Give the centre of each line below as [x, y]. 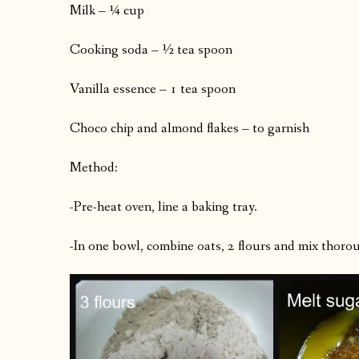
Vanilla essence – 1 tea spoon [153, 90]
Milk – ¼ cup [107, 11]
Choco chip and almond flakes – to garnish [190, 129]
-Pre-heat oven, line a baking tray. [163, 208]
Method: [94, 168]
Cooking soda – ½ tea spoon [151, 50]
